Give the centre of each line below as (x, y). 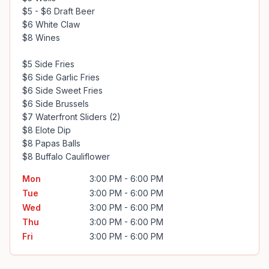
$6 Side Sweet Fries (62, 90)
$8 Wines (41, 38)
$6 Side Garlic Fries (61, 77)
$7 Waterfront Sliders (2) (71, 117)
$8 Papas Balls (51, 143)
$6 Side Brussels (56, 104)
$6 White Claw (51, 24)
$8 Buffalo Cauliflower (66, 156)
